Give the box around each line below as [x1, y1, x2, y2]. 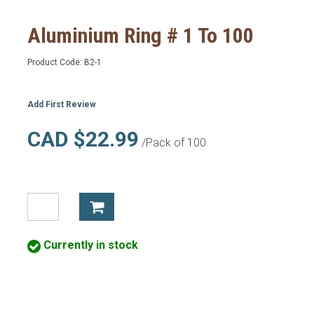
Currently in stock [41, 238, 138, 252]
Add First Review [27, 100, 96, 109]
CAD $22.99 [27, 127, 139, 151]
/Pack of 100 [139, 136, 206, 149]
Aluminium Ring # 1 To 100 [27, 23, 254, 48]
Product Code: [27, 57, 84, 67]
